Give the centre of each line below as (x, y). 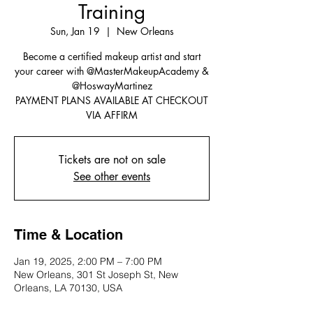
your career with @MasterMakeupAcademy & (112, 71)
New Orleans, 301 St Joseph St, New (96, 274)
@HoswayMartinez (112, 85)
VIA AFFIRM (112, 115)
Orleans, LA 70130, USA (68, 287)
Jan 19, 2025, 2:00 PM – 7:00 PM (88, 261)
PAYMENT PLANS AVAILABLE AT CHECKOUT (112, 100)
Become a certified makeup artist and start (112, 56)
